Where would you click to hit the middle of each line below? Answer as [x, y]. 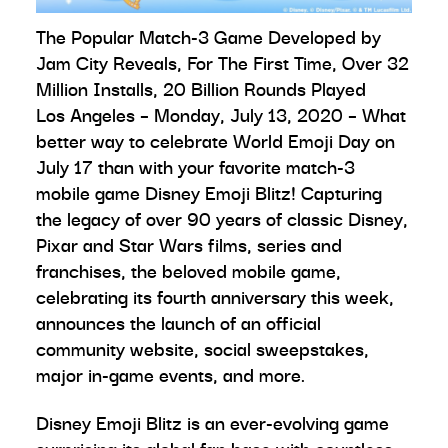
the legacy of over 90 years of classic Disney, [222, 218]
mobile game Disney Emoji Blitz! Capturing [209, 192]
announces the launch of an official [178, 322]
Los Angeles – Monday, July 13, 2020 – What [221, 114]
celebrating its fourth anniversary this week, [215, 296]
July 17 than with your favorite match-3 [195, 166]
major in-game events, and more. [170, 374]
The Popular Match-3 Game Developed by [208, 36]
